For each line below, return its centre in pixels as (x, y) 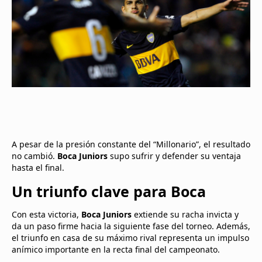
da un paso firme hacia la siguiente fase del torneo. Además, (131, 226)
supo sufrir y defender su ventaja (174, 156)
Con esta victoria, (46, 214)
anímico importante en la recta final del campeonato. (116, 249)
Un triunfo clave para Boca (109, 191)
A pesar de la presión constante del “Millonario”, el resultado (131, 144)
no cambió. (35, 156)
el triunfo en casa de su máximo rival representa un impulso (130, 237)
